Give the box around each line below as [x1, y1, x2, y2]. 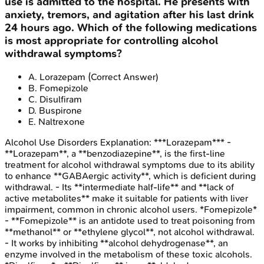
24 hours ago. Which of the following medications [5, 21, 257, 34]
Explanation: [98, 136, 154, 148]
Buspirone [39, 104, 82, 116]
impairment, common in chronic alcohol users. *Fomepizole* [5, 203, 257, 215]
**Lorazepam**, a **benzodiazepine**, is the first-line [5, 147, 225, 159]
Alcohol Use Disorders [5, 136, 98, 148]
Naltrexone [38, 115, 85, 127]
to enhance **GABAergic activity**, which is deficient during [5, 170, 256, 181]
